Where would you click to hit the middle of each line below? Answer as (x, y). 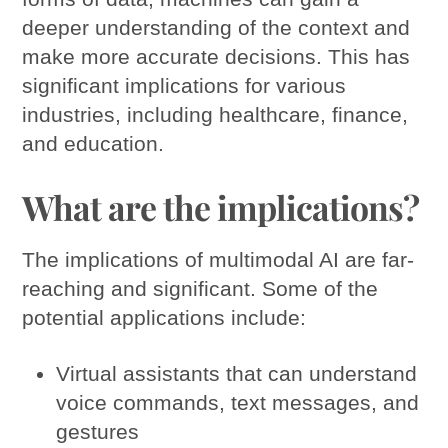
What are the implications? (221, 207)
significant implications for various (184, 85)
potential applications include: (164, 317)
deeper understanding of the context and (216, 27)
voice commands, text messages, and (238, 403)
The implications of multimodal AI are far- (218, 259)
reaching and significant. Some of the (200, 288)
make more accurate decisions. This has (216, 56)
